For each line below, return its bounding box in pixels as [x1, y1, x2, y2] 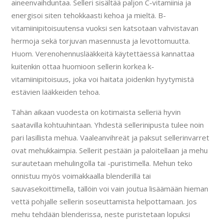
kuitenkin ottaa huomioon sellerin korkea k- [11, 61, 154, 71]
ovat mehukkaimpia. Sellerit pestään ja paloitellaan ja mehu [11, 145, 208, 155]
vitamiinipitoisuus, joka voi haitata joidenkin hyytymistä [11, 74, 194, 84]
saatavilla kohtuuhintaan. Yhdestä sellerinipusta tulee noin [11, 119, 204, 130]
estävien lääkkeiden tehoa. [11, 86, 100, 97]
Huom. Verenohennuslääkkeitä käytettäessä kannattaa [11, 48, 194, 58]
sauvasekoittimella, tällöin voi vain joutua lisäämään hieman [11, 183, 208, 193]
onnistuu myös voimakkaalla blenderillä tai [11, 170, 151, 181]
